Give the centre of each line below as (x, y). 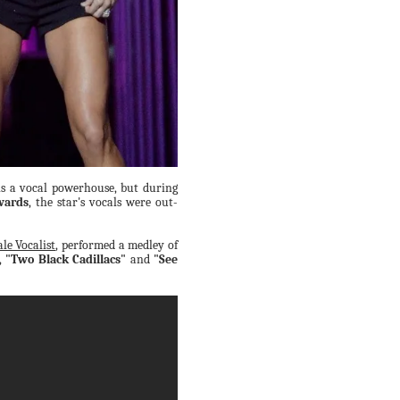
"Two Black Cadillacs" (66, 260)
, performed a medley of (117, 246)
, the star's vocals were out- (104, 203)
